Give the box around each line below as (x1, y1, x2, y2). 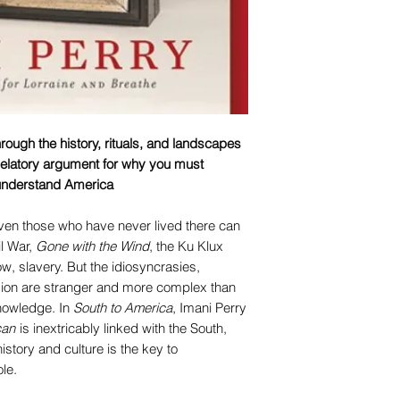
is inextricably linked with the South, (16, 320, 227, 337)
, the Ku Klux (149, 237, 223, 254)
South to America (73, 299, 172, 316)
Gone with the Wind (36, 237, 149, 254)
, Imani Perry (172, 299, 246, 316)
